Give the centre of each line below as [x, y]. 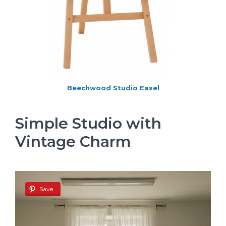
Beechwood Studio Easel [113, 88]
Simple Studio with [88, 124]
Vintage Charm [73, 142]
